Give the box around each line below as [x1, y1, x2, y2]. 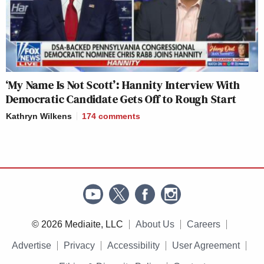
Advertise [12, 240, 51, 250]
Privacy [64, 240, 95, 250]
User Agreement [172, 240, 240, 250]
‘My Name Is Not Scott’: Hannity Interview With [6, 76, 240, 93]
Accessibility [107, 240, 160, 250]
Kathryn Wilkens [6, 111, 72, 121]
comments [98, 111, 140, 121]
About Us [135, 219, 174, 229]
